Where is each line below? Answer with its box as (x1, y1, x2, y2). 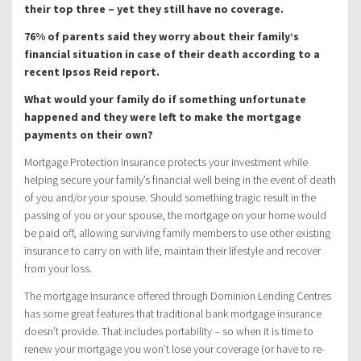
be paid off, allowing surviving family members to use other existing (24, 226, 330, 241)
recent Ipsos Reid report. (24, 64, 160, 80)
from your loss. (24, 261, 92, 276)
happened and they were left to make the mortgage (24, 110, 301, 125)
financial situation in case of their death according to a (24, 47, 320, 62)
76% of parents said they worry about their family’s (24, 29, 299, 44)
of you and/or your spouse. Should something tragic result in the (24, 190, 316, 205)
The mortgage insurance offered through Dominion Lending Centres (24, 288, 331, 304)
